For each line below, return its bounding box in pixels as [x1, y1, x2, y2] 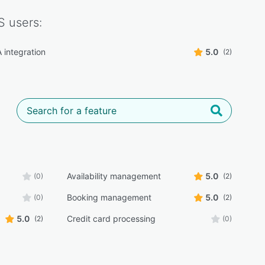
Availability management [66, 171, 161, 181]
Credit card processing [66, 214, 156, 224]
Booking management [66, 192, 151, 202]
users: [5, 15, 42, 30]
